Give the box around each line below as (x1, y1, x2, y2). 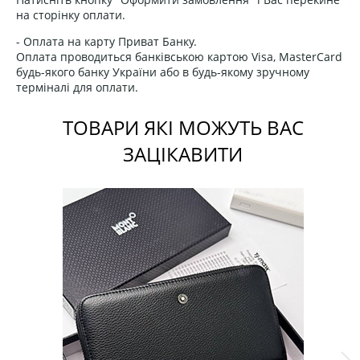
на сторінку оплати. (16, 7, 125, 23)
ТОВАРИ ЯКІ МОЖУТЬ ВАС (62, 114, 304, 141)
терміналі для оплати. (16, 80, 138, 96)
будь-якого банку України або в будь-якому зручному (16, 64, 309, 80)
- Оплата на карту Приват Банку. (16, 34, 197, 50)
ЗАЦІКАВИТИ (123, 141, 243, 168)
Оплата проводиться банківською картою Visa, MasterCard (16, 49, 342, 65)
